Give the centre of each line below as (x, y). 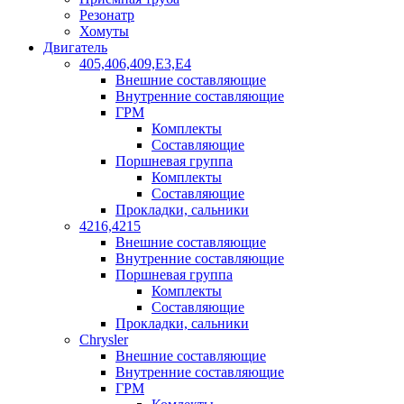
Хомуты (104, 31)
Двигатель (75, 47)
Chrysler (104, 340)
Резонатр (107, 15)
